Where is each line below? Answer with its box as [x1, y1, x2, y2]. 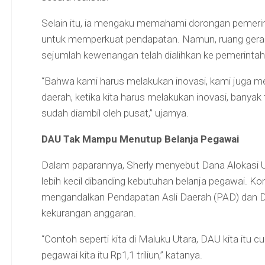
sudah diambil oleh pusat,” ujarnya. [41, 107, 189, 119]
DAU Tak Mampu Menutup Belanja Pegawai [41, 133, 239, 145]
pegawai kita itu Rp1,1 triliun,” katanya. [41, 249, 202, 261]
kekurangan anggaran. [41, 207, 136, 219]
